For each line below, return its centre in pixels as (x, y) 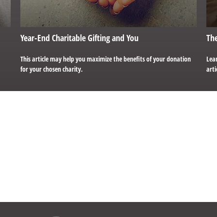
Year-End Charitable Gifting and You (80, 38)
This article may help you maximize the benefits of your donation (106, 59)
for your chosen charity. (52, 69)
